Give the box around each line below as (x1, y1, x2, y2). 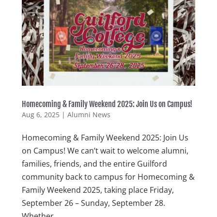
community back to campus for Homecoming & (21, 171, 195, 183)
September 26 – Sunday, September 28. (21, 198, 165, 209)
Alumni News (67, 110, 110, 120)
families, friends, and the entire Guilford (21, 158, 167, 170)
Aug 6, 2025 (21, 110, 60, 120)
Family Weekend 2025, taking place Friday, (21, 185, 174, 196)
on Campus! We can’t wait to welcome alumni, (21, 145, 188, 156)
